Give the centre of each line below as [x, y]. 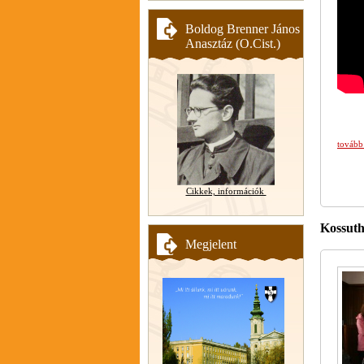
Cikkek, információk [226, 191]
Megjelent [211, 244]
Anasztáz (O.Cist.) [233, 43]
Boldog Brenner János [243, 28]
